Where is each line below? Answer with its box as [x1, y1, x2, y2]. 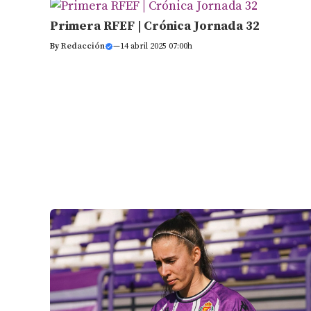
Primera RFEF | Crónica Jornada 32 [50, 17, 260, 34]
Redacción [61, 40, 105, 51]
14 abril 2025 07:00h [120, 40, 192, 51]
